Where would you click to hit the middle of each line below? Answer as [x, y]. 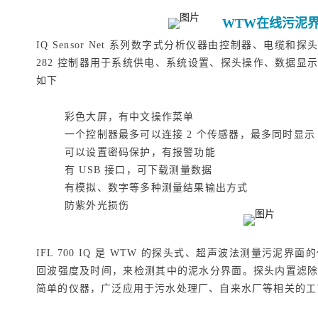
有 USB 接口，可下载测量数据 [139, 170]
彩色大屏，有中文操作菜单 [130, 117]
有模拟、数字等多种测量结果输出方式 [157, 188]
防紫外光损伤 [97, 205]
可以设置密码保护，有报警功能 [140, 152]
